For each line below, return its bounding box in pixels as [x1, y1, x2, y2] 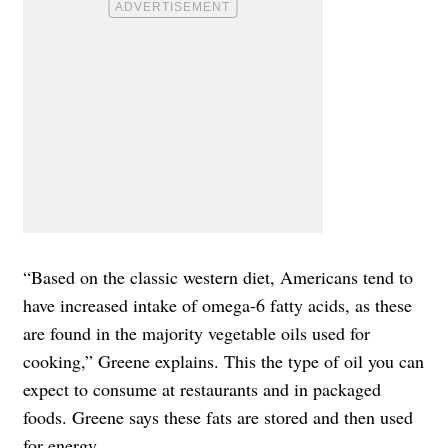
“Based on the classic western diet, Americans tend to [23, 264, 413, 289]
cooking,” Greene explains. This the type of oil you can [23, 348, 424, 373]
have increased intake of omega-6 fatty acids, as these [23, 292, 412, 317]
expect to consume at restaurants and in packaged [23, 376, 381, 401]
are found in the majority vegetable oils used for [23, 320, 370, 345]
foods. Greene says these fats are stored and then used [23, 404, 413, 429]
